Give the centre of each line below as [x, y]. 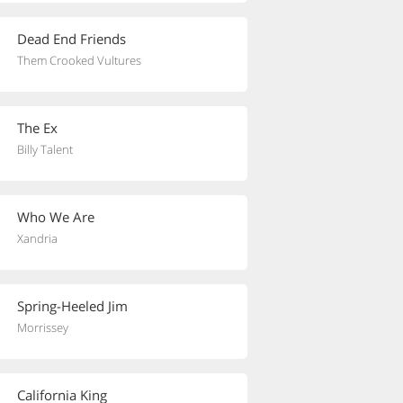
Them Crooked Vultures [79, 60]
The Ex [37, 128]
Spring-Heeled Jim [72, 306]
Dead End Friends [72, 39]
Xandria [37, 238]
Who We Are [56, 217]
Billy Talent [45, 149]
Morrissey [43, 327]
